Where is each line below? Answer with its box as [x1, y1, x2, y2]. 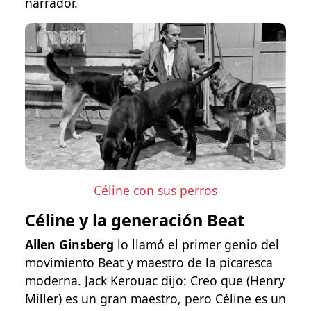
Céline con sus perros [94, 181, 217, 199]
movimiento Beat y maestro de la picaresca [25, 253, 273, 271]
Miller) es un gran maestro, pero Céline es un [25, 289, 286, 307]
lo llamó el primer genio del [114, 235, 279, 253]
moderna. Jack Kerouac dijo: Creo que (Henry [25, 271, 285, 289]
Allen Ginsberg [25, 235, 114, 253]
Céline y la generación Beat [25, 208, 244, 231]
